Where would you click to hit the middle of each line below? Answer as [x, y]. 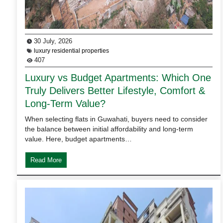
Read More [46, 160]
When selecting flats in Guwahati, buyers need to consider [116, 119]
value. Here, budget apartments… [78, 139]
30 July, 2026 [52, 41]
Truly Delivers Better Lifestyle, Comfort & [115, 90]
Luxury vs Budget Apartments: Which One [118, 77]
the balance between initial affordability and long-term [109, 129]
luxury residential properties [71, 51]
